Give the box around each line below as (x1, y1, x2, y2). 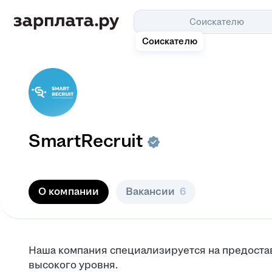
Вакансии (126, 186, 175, 197)
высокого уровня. (29, 259, 118, 271)
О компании (38, 186, 99, 197)
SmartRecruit (29, 131, 143, 151)
